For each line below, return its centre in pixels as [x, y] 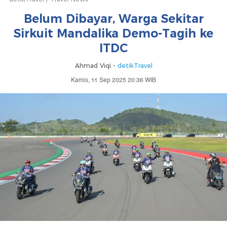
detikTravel [135, 66]
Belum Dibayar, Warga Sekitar [113, 19]
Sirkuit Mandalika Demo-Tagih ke [113, 33]
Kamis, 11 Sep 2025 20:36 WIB [113, 80]
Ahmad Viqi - [96, 66]
